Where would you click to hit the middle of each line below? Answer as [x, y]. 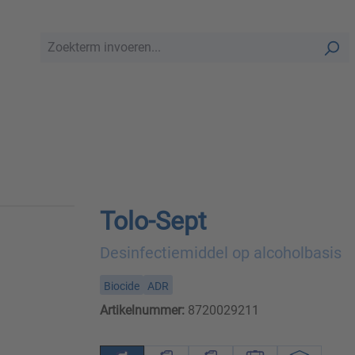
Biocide [121, 286]
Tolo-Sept [153, 221]
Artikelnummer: [142, 311]
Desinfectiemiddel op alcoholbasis [220, 253]
